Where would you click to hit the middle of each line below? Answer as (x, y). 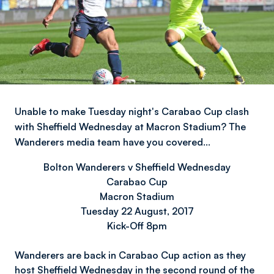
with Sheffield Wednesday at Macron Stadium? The (130, 127)
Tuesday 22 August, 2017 (137, 211)
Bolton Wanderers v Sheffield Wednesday (137, 167)
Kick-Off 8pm (137, 226)
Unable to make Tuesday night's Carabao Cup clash (132, 111)
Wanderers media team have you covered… (113, 142)
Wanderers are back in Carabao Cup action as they (130, 255)
